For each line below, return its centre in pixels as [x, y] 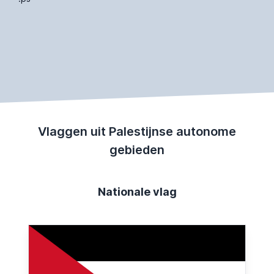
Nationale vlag [137, 191]
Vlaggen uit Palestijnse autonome [137, 131]
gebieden [137, 150]
